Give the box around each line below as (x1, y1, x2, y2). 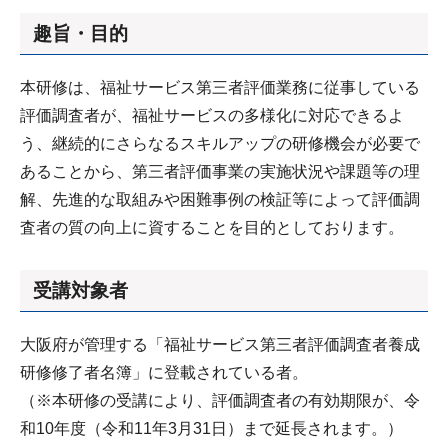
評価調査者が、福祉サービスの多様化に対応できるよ (20, 106, 404, 124)
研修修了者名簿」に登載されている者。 (20, 364, 308, 381)
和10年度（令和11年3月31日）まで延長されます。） (20, 420, 403, 437)
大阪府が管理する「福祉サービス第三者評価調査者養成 (20, 336, 420, 353)
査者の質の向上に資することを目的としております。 (20, 218, 404, 236)
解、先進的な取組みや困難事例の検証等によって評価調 (20, 190, 420, 208)
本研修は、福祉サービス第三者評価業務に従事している (20, 78, 420, 96)
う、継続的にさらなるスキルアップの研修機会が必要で (20, 134, 420, 152)
